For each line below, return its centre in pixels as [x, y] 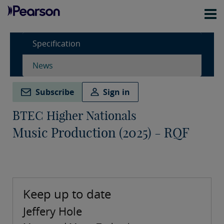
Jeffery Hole [52, 211]
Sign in [117, 92]
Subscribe [55, 92]
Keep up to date [67, 194]
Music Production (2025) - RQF [101, 133]
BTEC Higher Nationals [74, 116]
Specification [56, 43]
